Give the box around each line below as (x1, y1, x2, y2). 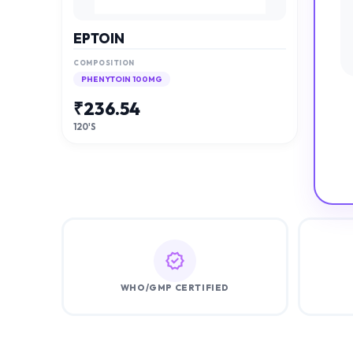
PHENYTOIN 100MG (81, 74, 162, 85)
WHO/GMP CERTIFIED (120, 282, 230, 294)
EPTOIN (73, 29, 124, 46)
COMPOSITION (73, 58, 135, 68)
